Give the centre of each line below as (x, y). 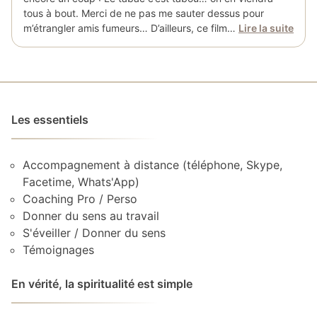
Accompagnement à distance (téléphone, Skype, (152, 165)
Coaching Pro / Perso (80, 199)
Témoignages (58, 250)
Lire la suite (266, 28)
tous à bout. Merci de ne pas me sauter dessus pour (144, 13)
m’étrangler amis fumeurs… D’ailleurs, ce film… (131, 28)
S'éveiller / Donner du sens (94, 233)
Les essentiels (50, 120)
